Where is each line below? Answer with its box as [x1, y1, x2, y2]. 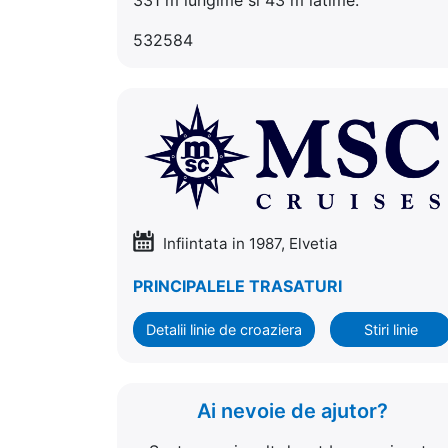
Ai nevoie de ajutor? [196, 398, 388, 423]
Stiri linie [363, 320, 418, 338]
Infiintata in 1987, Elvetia [159, 233, 338, 253]
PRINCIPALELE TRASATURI [133, 275, 342, 296]
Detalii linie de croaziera [146, 320, 302, 338]
